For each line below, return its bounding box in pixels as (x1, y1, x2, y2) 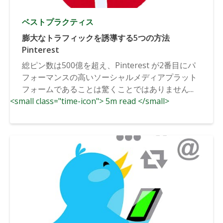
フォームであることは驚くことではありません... (22, 83, 194, 95)
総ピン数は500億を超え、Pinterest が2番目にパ (22, 59, 196, 71)
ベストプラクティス (22, 16, 94, 27)
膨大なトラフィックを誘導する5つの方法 (22, 32, 170, 43)
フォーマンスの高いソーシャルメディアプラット (22, 71, 197, 83)
